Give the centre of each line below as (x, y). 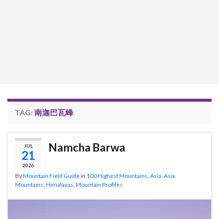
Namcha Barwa (87, 147)
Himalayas (60, 184)
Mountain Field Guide (51, 175)
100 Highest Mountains (117, 175)
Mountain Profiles (99, 184)
